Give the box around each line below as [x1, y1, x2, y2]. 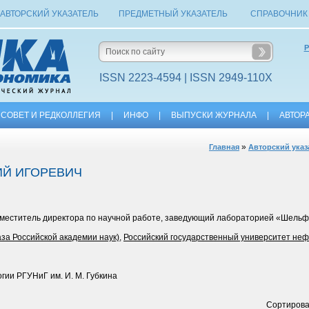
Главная [209, 143, 239, 151]
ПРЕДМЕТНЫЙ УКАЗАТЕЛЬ [119, 9, 228, 19]
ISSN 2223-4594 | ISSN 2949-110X [99, 72, 272, 83]
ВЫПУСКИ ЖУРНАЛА [171, 110, 257, 120]
